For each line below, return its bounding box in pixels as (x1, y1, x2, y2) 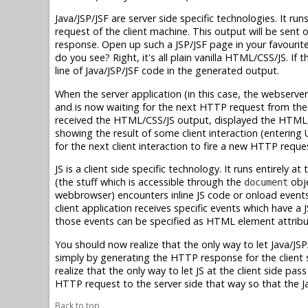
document (244, 177, 288, 188)
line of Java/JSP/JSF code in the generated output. (55, 64, 279, 78)
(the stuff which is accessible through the (55, 175, 244, 189)
